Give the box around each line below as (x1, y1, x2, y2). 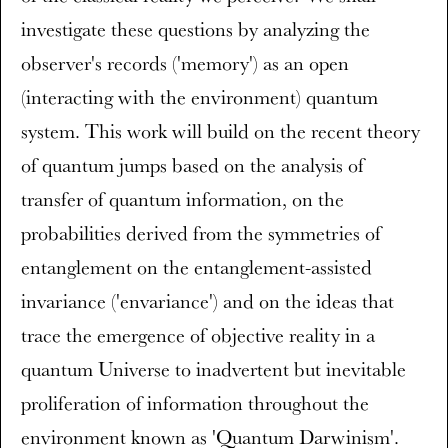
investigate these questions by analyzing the (21, 16, 370, 42)
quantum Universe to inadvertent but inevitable (21, 356, 406, 382)
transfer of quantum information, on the (21, 186, 344, 212)
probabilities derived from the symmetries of (21, 220, 381, 246)
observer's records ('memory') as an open (21, 50, 349, 76)
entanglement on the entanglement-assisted (21, 254, 372, 280)
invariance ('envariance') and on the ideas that (21, 288, 394, 314)
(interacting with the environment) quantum (21, 84, 378, 110)
